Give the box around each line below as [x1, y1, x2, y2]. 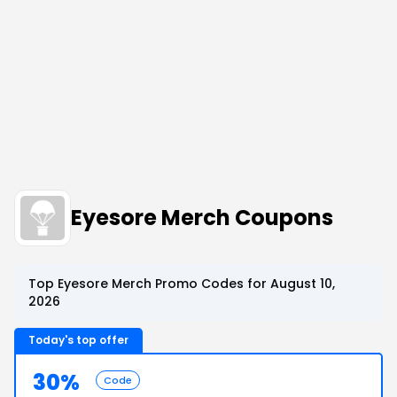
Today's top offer [28, 332, 128, 347]
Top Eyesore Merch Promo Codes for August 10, [28, 275, 335, 292]
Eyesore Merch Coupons [71, 203, 333, 232]
